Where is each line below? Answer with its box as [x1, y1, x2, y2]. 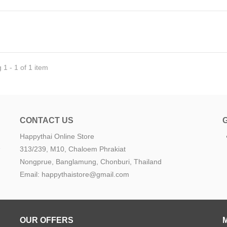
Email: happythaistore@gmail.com [19, 170, 129, 178]
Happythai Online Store [19, 132, 94, 140]
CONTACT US [19, 115, 73, 125]
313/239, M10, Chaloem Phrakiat [19, 144, 126, 153]
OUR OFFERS [19, 215, 73, 225]
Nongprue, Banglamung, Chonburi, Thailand [19, 157, 162, 166]
